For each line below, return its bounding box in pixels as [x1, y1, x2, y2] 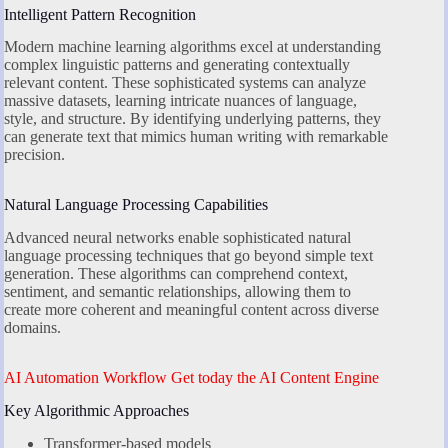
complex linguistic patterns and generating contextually [4, 56, 350, 74]
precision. [4, 146, 65, 164]
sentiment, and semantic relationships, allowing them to [4, 283, 351, 301]
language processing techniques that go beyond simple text [4, 247, 373, 265]
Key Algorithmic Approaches [4, 401, 189, 419]
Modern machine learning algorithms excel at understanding [4, 38, 381, 56]
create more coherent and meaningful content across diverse [4, 301, 379, 319]
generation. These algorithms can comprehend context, [4, 265, 348, 283]
